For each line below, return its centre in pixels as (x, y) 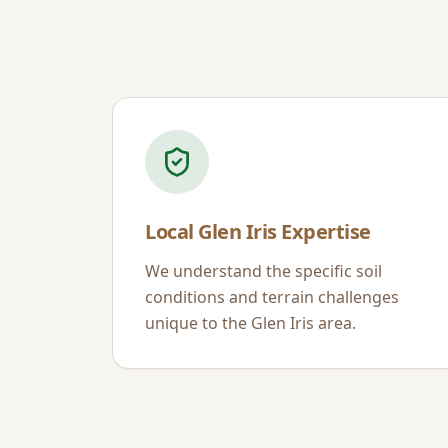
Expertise (323, 231)
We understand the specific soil (263, 271)
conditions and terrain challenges (272, 297)
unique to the (198, 323)
